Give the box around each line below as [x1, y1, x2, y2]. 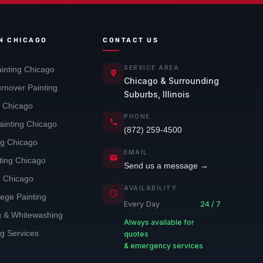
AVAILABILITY [124, 184, 177, 191]
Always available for [124, 217, 195, 227]
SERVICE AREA [124, 63, 180, 71]
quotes [124, 229, 149, 238]
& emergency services [124, 241, 204, 250]
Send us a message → [124, 160, 209, 170]
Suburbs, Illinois [124, 89, 190, 99]
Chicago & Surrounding [124, 75, 220, 86]
